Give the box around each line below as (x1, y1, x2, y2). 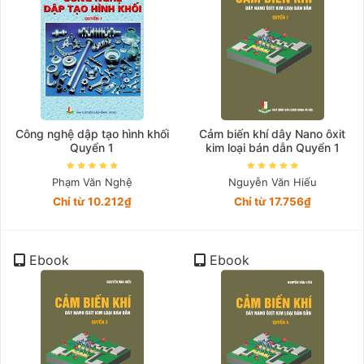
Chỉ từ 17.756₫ (233, 195, 311, 209)
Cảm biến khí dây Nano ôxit (199, 126, 345, 141)
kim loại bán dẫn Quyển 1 (205, 140, 340, 154)
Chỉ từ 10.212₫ (52, 195, 132, 209)
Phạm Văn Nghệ (51, 175, 132, 189)
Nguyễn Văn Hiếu (227, 175, 317, 189)
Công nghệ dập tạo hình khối (15, 126, 169, 141)
